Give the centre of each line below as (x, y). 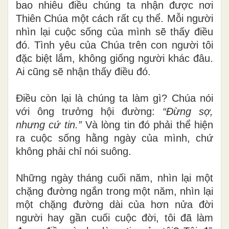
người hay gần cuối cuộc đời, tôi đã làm (114, 217)
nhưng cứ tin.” (49, 124)
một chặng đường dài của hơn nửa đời (114, 204)
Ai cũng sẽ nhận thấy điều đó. (83, 71)
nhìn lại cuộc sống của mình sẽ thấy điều (114, 31)
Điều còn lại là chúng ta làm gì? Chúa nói (114, 98)
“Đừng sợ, (188, 111)
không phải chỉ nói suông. (74, 151)
